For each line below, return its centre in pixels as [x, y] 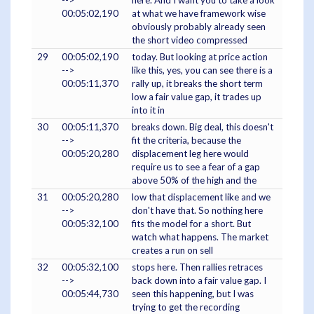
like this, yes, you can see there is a [202, 70]
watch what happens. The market [200, 237]
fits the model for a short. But [191, 224]
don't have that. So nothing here [197, 211]
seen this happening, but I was [193, 294]
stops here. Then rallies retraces [197, 267]
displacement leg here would [190, 154]
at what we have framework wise [199, 14]
